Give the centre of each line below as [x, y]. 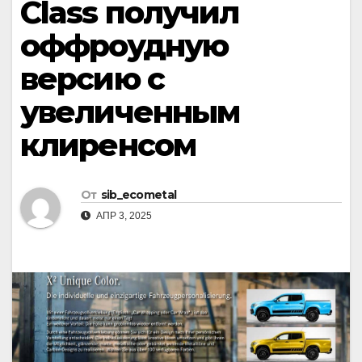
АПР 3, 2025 [123, 216]
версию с [92, 79]
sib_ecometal [139, 195]
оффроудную [124, 46]
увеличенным [130, 112]
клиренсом [108, 145]
